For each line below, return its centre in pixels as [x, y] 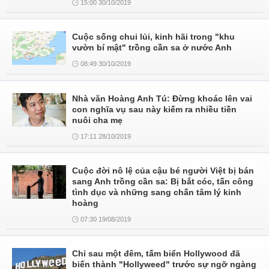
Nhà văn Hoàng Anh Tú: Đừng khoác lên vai [162, 98]
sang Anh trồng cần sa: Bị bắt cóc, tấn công [163, 181]
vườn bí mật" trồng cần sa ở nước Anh [152, 47]
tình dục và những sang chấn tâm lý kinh [157, 192]
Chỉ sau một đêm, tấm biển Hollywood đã [156, 253]
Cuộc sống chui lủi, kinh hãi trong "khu [153, 37]
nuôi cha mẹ [97, 120]
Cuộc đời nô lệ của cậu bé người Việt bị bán [163, 171]
